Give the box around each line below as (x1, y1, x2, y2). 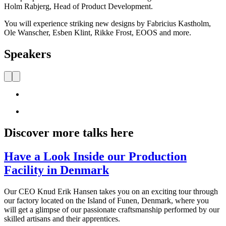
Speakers (4, 47, 51, 61)
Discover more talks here (4, 126, 134, 140)
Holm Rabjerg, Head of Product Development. (4, 2, 153, 11)
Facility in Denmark (4, 163, 109, 177)
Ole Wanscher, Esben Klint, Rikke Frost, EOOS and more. (4, 28, 191, 37)
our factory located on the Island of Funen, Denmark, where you (4, 196, 209, 205)
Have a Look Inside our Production (4, 149, 187, 163)
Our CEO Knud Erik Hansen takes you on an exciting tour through (4, 187, 218, 196)
